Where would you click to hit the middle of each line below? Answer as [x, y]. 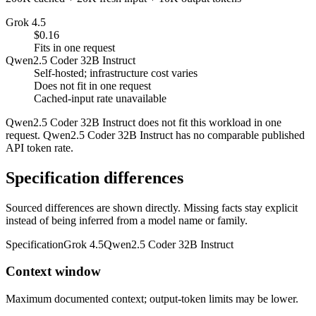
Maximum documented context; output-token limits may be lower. [152, 299]
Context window [53, 272]
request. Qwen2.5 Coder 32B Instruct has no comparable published [155, 135]
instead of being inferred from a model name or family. [127, 220]
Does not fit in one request [92, 85]
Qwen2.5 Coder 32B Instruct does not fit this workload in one [144, 122]
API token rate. [39, 147]
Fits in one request [74, 47]
